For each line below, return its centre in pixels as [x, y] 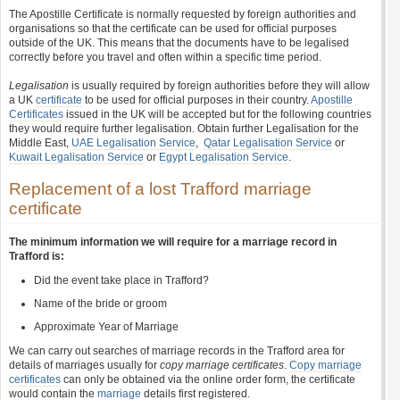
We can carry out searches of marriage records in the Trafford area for [177, 351]
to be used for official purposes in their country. [196, 100]
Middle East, [40, 143]
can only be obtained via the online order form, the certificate [208, 379]
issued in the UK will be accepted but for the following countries [217, 114]
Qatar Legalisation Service [268, 143]
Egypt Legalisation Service [224, 157]
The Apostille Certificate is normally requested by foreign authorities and [183, 14]
